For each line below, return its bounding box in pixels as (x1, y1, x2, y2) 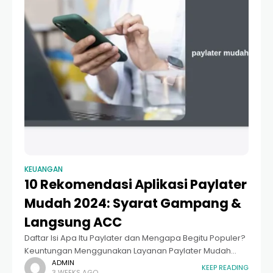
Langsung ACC (24, 213, 122, 231)
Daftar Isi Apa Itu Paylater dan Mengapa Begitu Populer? (24, 232, 246, 244)
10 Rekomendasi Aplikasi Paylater (24, 175, 247, 193)
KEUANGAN (24, 164, 63, 174)
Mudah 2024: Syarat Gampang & (24, 194, 241, 212)
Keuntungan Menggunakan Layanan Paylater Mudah (24, 244, 231, 257)
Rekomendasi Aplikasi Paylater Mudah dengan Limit (24, 257, 227, 269)
